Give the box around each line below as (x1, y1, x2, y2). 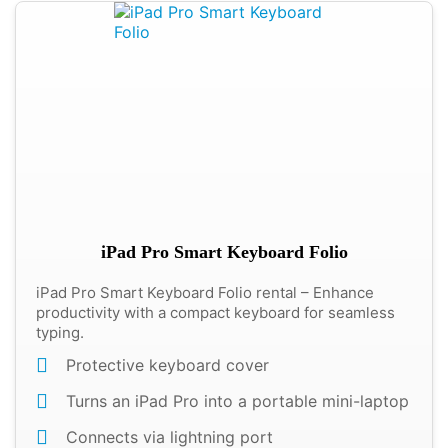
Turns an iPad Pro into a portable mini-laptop (66, 391, 409, 411)
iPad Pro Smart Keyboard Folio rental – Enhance (36, 283, 374, 302)
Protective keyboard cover (66, 355, 269, 375)
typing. (36, 323, 84, 342)
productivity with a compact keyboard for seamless (36, 303, 395, 322)
